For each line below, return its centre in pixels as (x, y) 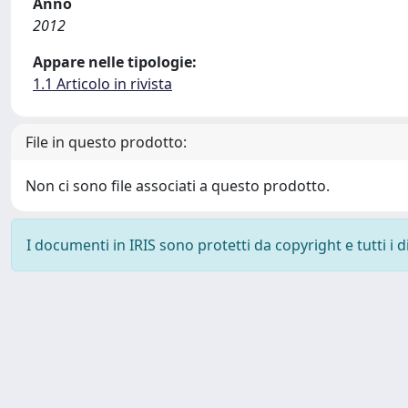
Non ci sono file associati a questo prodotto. (178, 186)
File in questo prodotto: (106, 142)
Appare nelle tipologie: (115, 62)
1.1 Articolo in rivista (102, 84)
